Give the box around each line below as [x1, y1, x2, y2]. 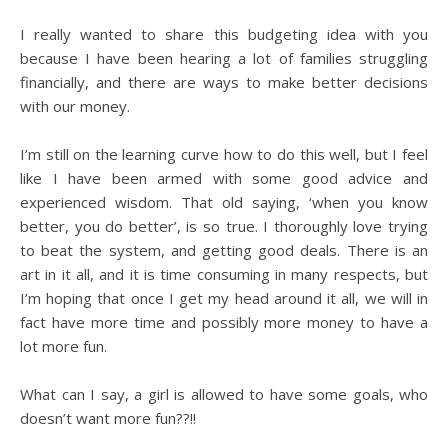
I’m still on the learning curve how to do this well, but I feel [20, 144, 428, 164]
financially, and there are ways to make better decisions [20, 72, 428, 92]
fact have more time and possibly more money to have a [20, 312, 428, 332]
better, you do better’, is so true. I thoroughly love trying [20, 216, 428, 236]
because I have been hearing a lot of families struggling [20, 48, 428, 68]
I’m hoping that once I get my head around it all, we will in [20, 288, 428, 308]
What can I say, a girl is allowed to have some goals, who [20, 384, 428, 404]
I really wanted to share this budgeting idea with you [20, 24, 428, 44]
